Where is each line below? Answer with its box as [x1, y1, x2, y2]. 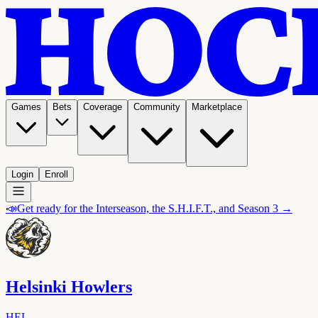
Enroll [45, 169, 68, 180]
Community [133, 102, 180, 112]
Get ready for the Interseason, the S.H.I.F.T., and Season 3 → [17, 202, 292, 214]
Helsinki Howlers [6, 277, 132, 296]
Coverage [83, 102, 122, 112]
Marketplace [192, 102, 242, 112]
